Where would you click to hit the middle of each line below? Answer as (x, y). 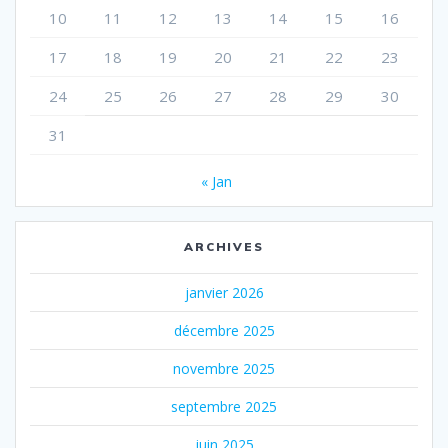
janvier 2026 (224, 292)
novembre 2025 (224, 368)
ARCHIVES (224, 246)
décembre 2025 (224, 330)
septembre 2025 (224, 406)
